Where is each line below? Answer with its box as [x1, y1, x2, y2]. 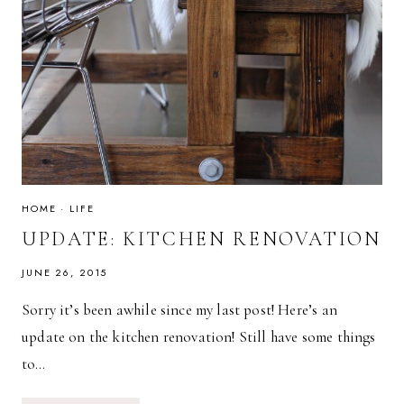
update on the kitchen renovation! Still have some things [22, 326, 376, 346]
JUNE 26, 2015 [22, 264, 108, 280]
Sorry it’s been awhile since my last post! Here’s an [22, 299, 337, 319]
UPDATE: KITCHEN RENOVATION [22, 226, 381, 251]
